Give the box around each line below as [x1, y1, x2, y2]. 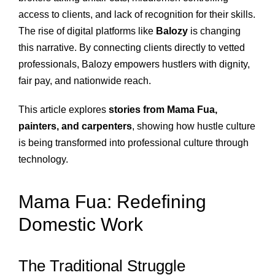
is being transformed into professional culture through [18, 137, 249, 148]
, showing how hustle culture [132, 120, 255, 131]
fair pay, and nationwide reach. [18, 75, 151, 86]
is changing [188, 25, 241, 36]
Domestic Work [18, 214, 143, 234]
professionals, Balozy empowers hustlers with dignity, [18, 58, 250, 69]
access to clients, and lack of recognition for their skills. [18, 9, 255, 20]
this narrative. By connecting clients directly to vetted [18, 42, 245, 53]
